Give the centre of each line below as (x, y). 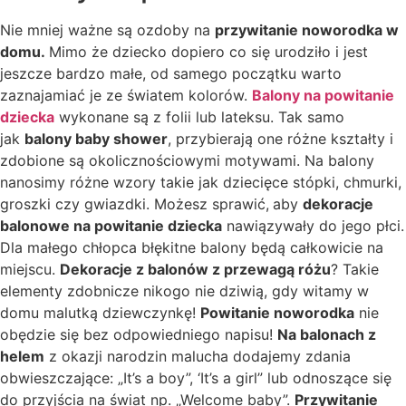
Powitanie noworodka (277, 312)
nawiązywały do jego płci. (313, 225)
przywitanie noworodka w (307, 29)
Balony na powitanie (323, 95)
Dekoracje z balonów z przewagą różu (195, 269)
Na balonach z (327, 334)
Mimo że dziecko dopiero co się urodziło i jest (208, 51)
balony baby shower (96, 138)
